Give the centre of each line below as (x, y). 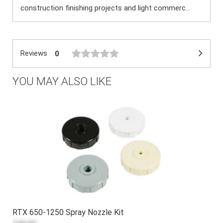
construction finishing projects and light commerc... (105, 8)
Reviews (34, 54)
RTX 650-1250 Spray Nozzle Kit (68, 212)
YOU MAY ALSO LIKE (62, 81)
